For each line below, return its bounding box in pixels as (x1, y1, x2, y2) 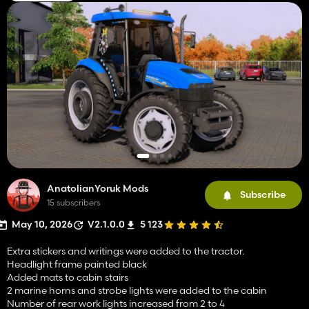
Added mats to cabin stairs (7, 270, 128, 283)
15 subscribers (47, 197, 100, 208)
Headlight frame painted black (7, 257, 147, 270)
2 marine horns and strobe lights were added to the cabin (7, 283, 267, 297)
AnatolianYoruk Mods (47, 181, 148, 195)
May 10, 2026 (12, 217, 72, 230)
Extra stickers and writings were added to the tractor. (7, 244, 244, 257)
